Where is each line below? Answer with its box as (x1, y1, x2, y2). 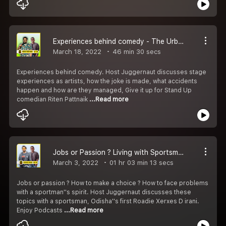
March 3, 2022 (53, 158, 98, 166)
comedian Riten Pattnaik (17, 95, 89, 103)
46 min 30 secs (110, 47, 161, 55)
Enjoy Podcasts (17, 206, 64, 214)
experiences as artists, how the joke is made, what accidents (17, 77, 197, 85)
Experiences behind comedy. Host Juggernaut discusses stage (17, 68, 206, 76)
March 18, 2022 (53, 47, 101, 55)
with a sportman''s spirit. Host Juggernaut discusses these (17, 188, 191, 196)
